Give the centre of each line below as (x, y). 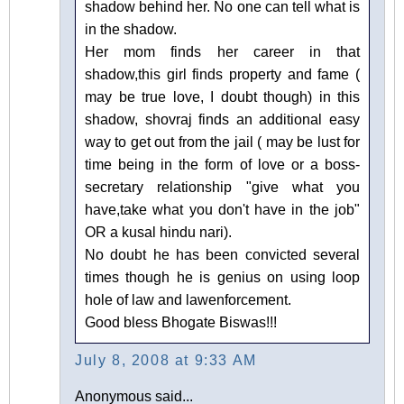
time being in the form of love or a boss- (222, 165)
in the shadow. (131, 30)
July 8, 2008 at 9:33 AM (166, 361)
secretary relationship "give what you (222, 188)
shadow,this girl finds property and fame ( (222, 75)
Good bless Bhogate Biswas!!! (181, 323)
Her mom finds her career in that (222, 52)
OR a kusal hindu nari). (158, 233)
